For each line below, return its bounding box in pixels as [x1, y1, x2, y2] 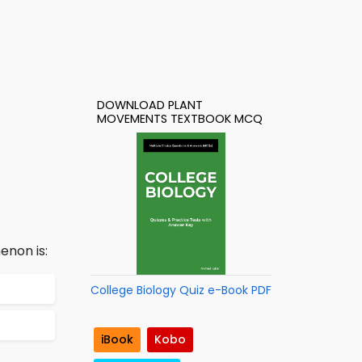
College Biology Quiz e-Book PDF [90, 282, 271, 298]
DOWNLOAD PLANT [97, 97, 203, 113]
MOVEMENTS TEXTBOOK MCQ [97, 111, 263, 127]
